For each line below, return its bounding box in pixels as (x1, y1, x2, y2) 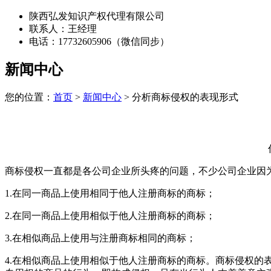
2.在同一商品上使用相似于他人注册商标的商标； (5, 210, 215, 221)
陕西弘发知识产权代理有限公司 (29, 10, 165, 21)
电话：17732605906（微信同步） (29, 36, 169, 47)
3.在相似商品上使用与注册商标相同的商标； (5, 232, 196, 243)
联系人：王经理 (29, 23, 97, 34)
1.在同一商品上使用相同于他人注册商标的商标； (5, 188, 215, 198)
